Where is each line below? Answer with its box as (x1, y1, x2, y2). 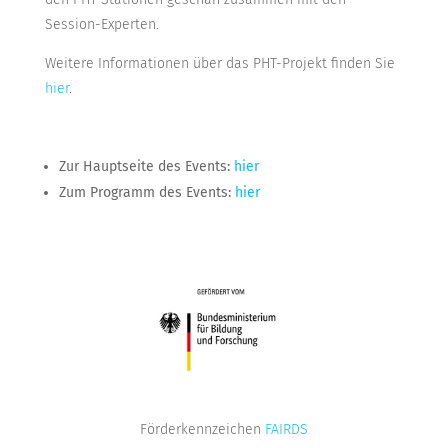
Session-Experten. (44, 16, 163, 34)
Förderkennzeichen (139, 420, 265, 438)
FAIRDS (264, 420, 308, 438)
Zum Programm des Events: (58, 184, 235, 202)
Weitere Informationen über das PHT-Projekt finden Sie (44, 55, 395, 73)
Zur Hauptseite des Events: (58, 158, 234, 176)
